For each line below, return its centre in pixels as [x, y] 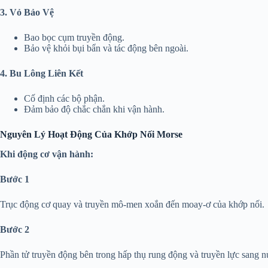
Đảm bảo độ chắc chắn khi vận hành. [94, 109]
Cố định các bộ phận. [64, 98]
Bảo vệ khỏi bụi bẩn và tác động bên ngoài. [106, 48]
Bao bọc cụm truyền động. [74, 37]
